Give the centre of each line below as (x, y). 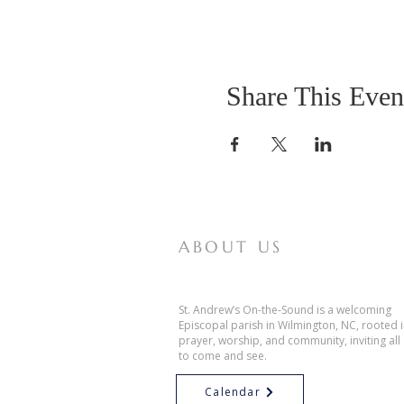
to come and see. (223, 355)
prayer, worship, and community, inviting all (289, 340)
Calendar (233, 392)
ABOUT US (231, 246)
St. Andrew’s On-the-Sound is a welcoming (285, 309)
